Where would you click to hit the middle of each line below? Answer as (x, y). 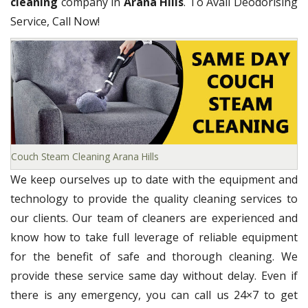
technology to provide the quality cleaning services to (154, 198)
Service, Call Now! (55, 22)
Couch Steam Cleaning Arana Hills (85, 156)
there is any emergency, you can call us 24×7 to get (154, 295)
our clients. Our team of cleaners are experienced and (154, 218)
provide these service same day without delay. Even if (154, 275)
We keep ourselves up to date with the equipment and (154, 179)
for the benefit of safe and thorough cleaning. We (154, 256)
